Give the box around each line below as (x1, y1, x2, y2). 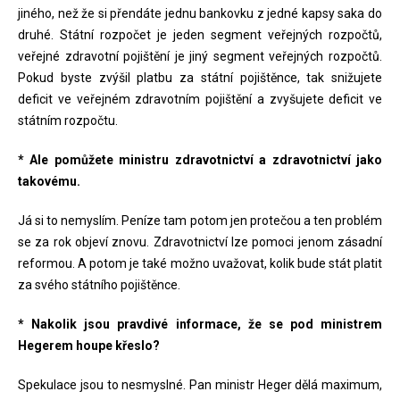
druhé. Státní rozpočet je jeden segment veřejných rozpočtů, (18, 28, 382, 42)
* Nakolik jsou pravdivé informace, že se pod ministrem (18, 317, 382, 331)
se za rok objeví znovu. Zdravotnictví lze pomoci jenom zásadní (18, 235, 382, 249)
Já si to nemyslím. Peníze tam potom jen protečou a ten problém (18, 213, 382, 228)
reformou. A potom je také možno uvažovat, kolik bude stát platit (18, 256, 382, 271)
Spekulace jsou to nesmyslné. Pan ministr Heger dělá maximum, (18, 378, 382, 392)
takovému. (18, 174, 80, 188)
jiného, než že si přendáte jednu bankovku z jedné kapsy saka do (18, 6, 382, 21)
